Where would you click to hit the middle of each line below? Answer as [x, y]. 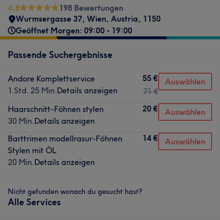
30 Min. [21, 121]
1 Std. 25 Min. [32, 90]
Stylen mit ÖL [32, 150]
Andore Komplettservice [51, 79]
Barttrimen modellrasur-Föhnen [65, 138]
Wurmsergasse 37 [49, 19]
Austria [124, 19]
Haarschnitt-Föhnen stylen [56, 109]
